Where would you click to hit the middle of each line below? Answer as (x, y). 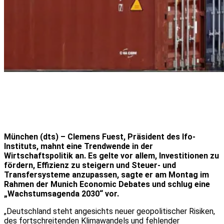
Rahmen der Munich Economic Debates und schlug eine (107, 184)
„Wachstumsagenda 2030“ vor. (61, 193)
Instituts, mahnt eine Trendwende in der (78, 146)
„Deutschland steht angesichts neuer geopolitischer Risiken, (109, 211)
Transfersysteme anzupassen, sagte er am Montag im (106, 174)
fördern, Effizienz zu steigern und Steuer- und (90, 165)
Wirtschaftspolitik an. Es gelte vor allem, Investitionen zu (111, 155)
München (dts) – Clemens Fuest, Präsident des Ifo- (100, 136)
